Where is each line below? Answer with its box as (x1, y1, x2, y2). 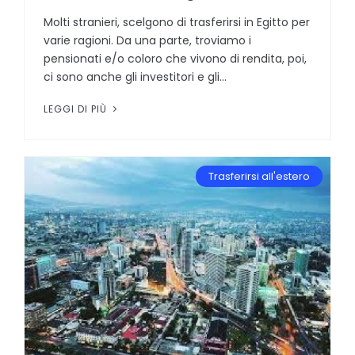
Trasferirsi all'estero (208, 169, 310, 185)
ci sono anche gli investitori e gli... (44, 69, 227, 86)
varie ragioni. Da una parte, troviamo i (44, 32, 251, 49)
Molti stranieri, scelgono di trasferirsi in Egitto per (44, 14, 310, 31)
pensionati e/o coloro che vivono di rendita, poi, (44, 51, 307, 67)
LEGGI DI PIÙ (44, 102, 110, 116)
